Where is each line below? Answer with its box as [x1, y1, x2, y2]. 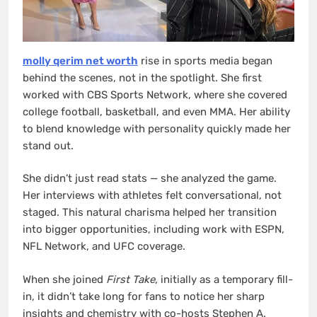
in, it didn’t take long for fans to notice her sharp [23, 289, 265, 303]
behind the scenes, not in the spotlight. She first [23, 71, 262, 84]
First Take [106, 272, 155, 286]
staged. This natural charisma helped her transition [23, 206, 277, 219]
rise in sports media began [138, 54, 272, 67]
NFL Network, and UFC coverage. [23, 240, 185, 253]
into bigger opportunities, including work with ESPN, [23, 223, 284, 236]
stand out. [23, 139, 74, 152]
